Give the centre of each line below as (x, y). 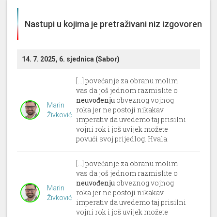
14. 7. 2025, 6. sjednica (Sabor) (71, 59)
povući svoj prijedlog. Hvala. (123, 139)
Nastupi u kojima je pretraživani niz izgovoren (113, 24)
